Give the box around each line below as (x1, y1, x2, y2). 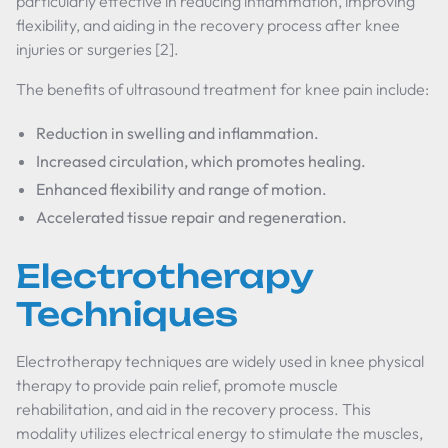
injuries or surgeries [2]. (16, 39, 179, 59)
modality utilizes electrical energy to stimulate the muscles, (16, 423, 423, 443)
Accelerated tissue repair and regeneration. (36, 207, 347, 227)
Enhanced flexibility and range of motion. (36, 179, 327, 199)
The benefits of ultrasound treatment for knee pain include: (16, 79, 429, 99)
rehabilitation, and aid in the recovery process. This (16, 399, 371, 419)
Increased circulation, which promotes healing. (36, 151, 366, 171)
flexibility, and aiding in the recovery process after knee (16, 15, 400, 35)
